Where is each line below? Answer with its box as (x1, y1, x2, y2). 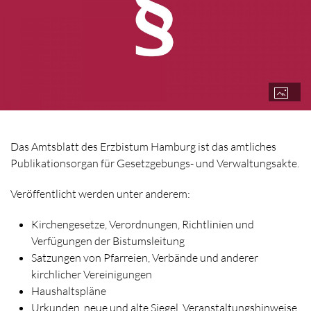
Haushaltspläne (31, 284, 106, 299)
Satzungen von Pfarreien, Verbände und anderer (31, 251, 258, 265)
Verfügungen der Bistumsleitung (31, 234, 185, 249)
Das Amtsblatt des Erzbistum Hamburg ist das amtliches (10, 140, 276, 154)
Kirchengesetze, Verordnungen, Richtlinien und (31, 217, 254, 232)
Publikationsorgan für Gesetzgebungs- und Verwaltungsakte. (10, 156, 299, 171)
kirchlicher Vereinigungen (31, 267, 152, 282)
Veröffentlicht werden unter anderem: (10, 187, 190, 201)
